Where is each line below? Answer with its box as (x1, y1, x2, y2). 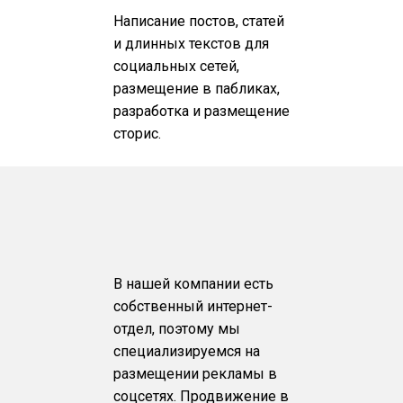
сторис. (113, 124, 162, 142)
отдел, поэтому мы (113, 320, 241, 338)
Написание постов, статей (113, 12, 285, 30)
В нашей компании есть (113, 275, 274, 293)
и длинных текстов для (113, 34, 270, 52)
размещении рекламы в (113, 365, 278, 383)
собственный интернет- (113, 298, 273, 316)
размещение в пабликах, (113, 79, 281, 97)
